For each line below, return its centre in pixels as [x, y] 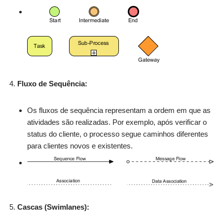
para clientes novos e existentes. [80, 146]
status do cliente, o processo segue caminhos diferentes [118, 134]
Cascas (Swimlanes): [53, 207]
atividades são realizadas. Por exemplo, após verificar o [117, 122]
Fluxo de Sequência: [52, 83]
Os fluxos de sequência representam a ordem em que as [119, 110]
